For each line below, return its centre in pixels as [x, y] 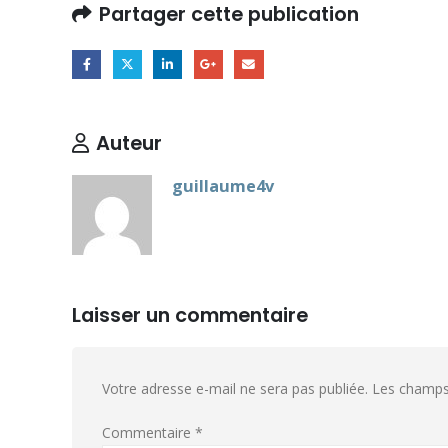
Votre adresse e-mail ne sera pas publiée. [235, 388]
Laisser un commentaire [190, 314]
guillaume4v [223, 185]
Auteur [129, 142]
